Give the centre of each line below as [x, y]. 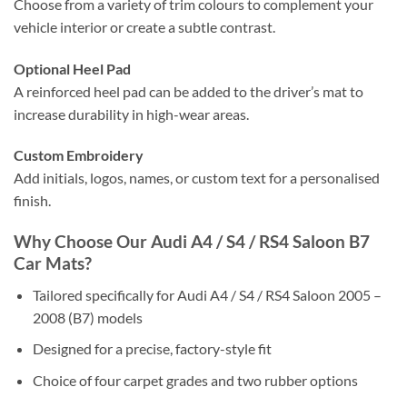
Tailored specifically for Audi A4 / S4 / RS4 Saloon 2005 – [207, 294]
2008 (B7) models [87, 317]
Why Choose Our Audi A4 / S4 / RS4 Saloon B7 [192, 242]
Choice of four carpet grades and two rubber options [195, 380]
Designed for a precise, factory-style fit [152, 349]
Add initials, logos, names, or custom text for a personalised [197, 178]
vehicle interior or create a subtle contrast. [144, 26]
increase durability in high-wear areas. [131, 114]
